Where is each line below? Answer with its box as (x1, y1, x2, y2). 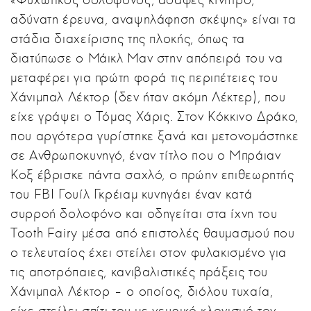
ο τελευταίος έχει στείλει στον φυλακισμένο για (10, 244, 287, 260)
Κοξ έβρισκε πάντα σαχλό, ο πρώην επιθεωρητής (10, 166, 294, 183)
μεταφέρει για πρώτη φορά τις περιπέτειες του (10, 69, 278, 85)
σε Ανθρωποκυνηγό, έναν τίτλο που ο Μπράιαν (10, 146, 281, 163)
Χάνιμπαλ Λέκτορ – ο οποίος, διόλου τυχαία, (10, 283, 274, 299)
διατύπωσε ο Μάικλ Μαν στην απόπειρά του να (10, 49, 283, 66)
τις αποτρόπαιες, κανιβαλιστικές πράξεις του (10, 263, 269, 280)
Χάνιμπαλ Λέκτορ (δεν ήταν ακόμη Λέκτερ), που (10, 88, 286, 105)
